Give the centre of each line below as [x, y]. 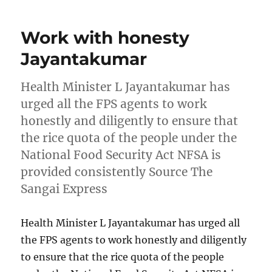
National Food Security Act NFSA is [121, 155]
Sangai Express [64, 189]
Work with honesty [105, 38]
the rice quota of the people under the [129, 138]
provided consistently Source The [117, 172]
